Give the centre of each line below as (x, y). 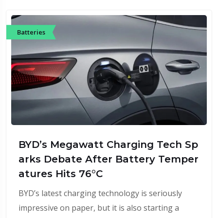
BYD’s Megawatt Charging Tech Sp (108, 145)
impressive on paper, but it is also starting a (99, 208)
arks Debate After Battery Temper (109, 159)
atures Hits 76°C (61, 174)
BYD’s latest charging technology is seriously (100, 193)
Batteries (31, 32)
